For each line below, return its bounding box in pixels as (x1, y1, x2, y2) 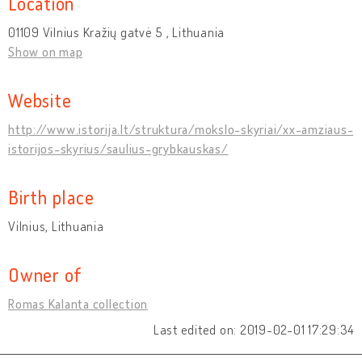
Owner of (8, 262, 82, 286)
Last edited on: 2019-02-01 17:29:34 (153, 321, 354, 338)
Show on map (8, 43, 83, 60)
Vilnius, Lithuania (8, 217, 104, 234)
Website (8, 87, 72, 112)
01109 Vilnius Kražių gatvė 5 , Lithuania (8, 23, 225, 40)
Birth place (8, 184, 95, 208)
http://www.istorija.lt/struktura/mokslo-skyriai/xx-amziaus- (8, 120, 354, 137)
